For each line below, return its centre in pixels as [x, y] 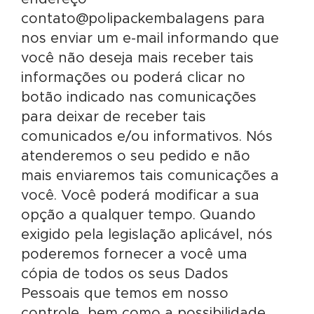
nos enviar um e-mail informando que [150, 39]
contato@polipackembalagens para [143, 19]
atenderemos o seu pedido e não [136, 156]
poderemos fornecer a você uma [134, 254]
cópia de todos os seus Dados [125, 274]
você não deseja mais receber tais [137, 58]
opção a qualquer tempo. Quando [138, 215]
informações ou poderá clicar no [133, 78]
